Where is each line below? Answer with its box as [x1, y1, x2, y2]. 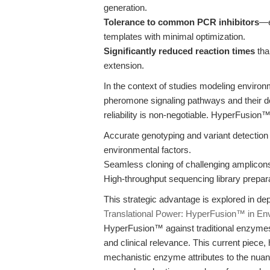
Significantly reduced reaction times [104, 46, 255, 56]
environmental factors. [104, 145, 191, 155]
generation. [104, 2, 147, 13]
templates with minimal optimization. [104, 31, 245, 42]
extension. [104, 60, 144, 71]
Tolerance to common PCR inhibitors [104, 17, 259, 27]
